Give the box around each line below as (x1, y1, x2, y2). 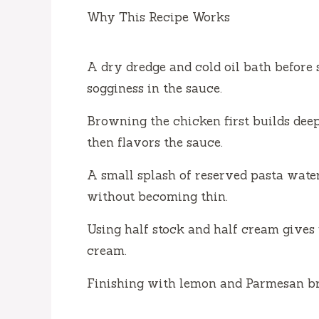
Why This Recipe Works (87, 9, 230, 25)
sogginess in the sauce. (87, 80, 222, 96)
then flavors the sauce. (87, 134, 223, 150)
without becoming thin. (87, 188, 228, 204)
